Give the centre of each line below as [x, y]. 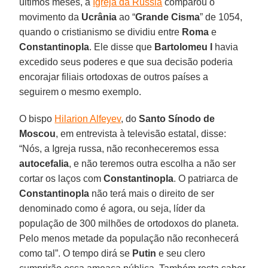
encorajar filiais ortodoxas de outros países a [114, 77]
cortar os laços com [62, 178]
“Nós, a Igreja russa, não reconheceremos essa [119, 148]
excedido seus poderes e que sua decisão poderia [126, 62]
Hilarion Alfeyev [88, 118]
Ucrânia [99, 17]
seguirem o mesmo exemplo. [80, 92]
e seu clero [181, 253]
